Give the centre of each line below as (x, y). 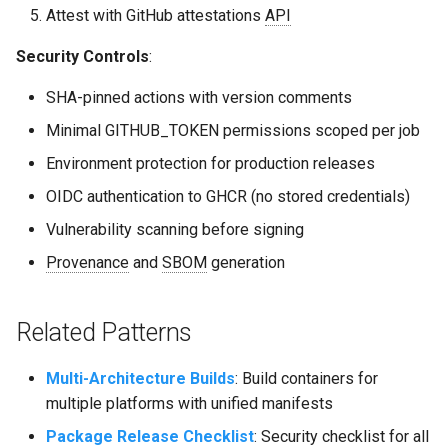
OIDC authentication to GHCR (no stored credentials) (228, 196)
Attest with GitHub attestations (155, 15)
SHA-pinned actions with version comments (199, 97)
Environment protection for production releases (210, 163)
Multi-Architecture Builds (140, 378)
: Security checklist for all (341, 436)
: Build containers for (306, 378)
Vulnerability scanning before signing (175, 229)
